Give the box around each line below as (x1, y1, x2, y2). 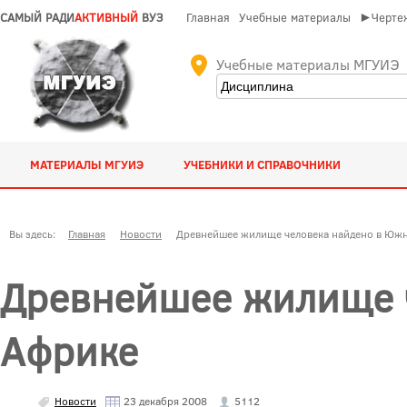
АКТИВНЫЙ (74, 9, 138, 25)
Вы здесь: (9, 226, 61, 241)
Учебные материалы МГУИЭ (216, 55, 399, 74)
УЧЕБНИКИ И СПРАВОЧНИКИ (184, 156, 342, 173)
